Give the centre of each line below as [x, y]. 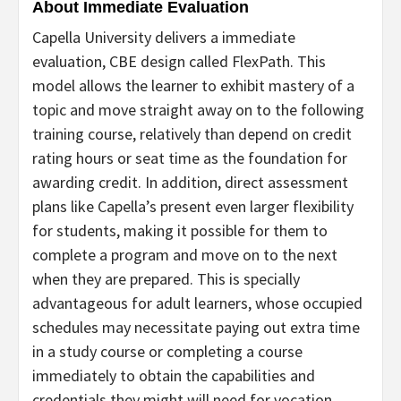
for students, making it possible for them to [180, 230]
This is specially [248, 278]
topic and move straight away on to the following [198, 109]
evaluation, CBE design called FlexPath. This [179, 61]
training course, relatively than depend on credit [192, 133]
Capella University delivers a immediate [164, 37]
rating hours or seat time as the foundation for [190, 158]
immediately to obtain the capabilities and [174, 375]
